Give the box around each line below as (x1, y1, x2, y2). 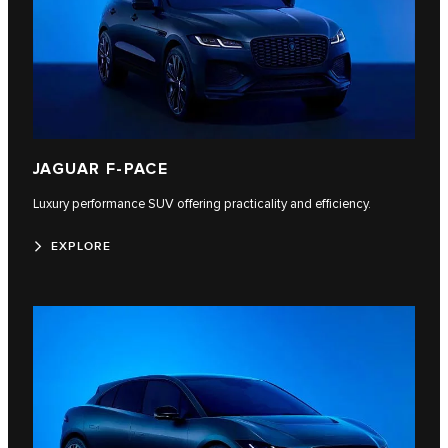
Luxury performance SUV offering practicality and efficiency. (33, 195, 371, 212)
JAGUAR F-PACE (33, 159, 169, 179)
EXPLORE (51, 238, 112, 254)
